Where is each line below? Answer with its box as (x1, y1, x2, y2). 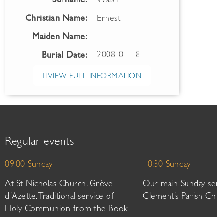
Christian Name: (25, 15, 87, 24)
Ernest (97, 15, 120, 24)
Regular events (5, 137, 74, 149)
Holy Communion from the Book (5, 205, 128, 215)
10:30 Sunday (143, 161, 190, 170)
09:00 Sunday (5, 161, 52, 170)
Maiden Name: (32, 33, 87, 42)
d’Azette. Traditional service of (5, 193, 114, 202)
